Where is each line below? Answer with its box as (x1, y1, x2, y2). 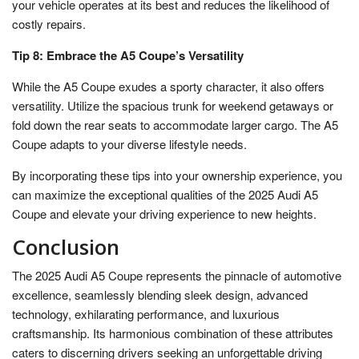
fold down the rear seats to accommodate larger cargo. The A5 (12, 115, 338, 133)
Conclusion (12, 232, 119, 261)
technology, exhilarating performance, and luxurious (12, 305, 280, 322)
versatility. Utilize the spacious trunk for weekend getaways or (12, 96, 333, 114)
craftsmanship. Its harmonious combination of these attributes (12, 324, 333, 341)
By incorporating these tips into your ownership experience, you (12, 166, 342, 184)
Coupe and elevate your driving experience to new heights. (12, 204, 317, 222)
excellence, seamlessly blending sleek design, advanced (12, 285, 308, 303)
